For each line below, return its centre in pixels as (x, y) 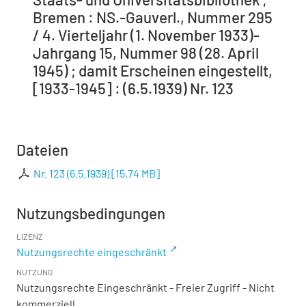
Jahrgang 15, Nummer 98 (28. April (146, 52)
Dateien (42, 149)
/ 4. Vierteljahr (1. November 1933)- (146, 34)
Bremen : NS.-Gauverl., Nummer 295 (153, 17)
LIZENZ (30, 236)
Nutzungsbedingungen (91, 213)
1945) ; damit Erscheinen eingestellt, (153, 70)
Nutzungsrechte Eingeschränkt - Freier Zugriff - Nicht (145, 287)
